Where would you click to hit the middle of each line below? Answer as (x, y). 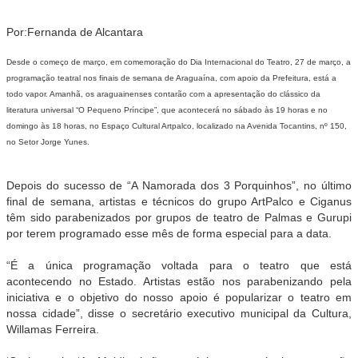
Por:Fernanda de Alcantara (75, 32)
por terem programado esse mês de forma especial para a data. (169, 233)
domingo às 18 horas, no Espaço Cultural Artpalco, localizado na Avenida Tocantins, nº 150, (177, 125)
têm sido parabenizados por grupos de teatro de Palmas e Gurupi (179, 217)
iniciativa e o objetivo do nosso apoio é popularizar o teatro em (179, 297)
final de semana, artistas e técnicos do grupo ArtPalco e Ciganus (179, 201)
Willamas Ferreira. (53, 329)
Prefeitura (290, 78)
